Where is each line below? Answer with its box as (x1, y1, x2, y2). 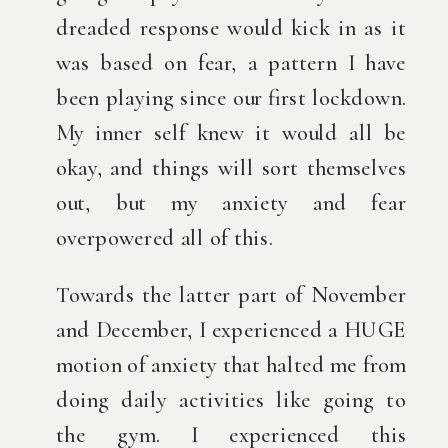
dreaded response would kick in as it (56, 13, 406, 42)
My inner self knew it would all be (56, 118, 406, 147)
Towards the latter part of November (56, 281, 406, 310)
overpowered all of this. (56, 223, 273, 252)
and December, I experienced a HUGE (56, 316, 406, 345)
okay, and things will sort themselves (56, 153, 406, 182)
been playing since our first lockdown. (56, 83, 406, 112)
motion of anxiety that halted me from (56, 351, 406, 380)
